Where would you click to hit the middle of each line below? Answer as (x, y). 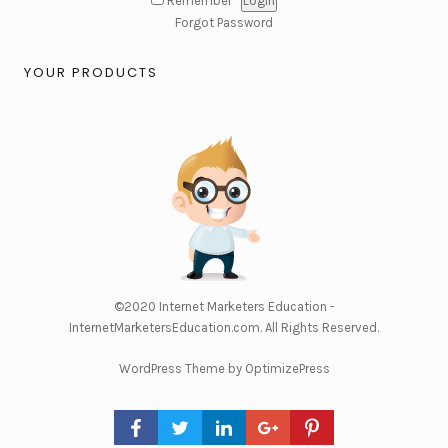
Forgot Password (224, 22)
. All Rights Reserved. (319, 327)
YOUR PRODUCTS (91, 72)
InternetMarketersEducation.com (164, 327)
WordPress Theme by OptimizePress (224, 368)
